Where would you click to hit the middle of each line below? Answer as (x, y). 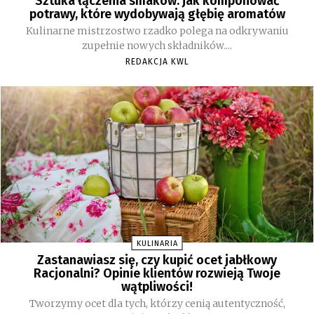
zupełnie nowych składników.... (157, 46)
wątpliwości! (157, 287)
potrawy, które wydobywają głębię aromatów (157, 14)
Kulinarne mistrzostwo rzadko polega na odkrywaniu (157, 31)
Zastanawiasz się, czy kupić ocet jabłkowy (157, 260)
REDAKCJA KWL (157, 62)
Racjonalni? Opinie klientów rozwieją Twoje (157, 274)
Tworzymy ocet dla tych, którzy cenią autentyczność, (157, 304)
